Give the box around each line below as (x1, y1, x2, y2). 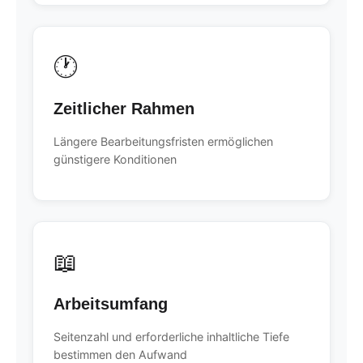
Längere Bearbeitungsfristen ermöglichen (53, 134, 273, 148)
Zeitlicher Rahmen (53, 99, 194, 117)
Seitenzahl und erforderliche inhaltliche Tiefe (53, 330, 289, 344)
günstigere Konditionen (53, 152, 177, 166)
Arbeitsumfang (53, 295, 168, 313)
